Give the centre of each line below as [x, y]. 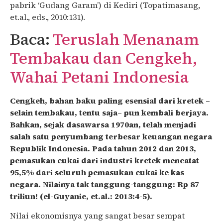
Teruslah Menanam [126, 40]
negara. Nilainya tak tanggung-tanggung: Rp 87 [105, 184]
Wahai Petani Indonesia [99, 77]
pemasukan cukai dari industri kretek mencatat [105, 161]
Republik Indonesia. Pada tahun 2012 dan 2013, [103, 149]
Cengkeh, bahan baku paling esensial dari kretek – [110, 101]
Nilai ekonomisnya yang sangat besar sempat [97, 215]
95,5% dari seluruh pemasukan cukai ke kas [97, 172]
